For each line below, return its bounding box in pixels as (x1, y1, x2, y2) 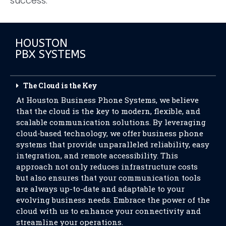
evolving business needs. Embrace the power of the (16, 194, 210, 205)
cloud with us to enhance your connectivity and (16, 205, 201, 216)
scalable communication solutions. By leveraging (16, 117, 206, 127)
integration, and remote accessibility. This (16, 150, 178, 160)
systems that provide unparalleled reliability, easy (16, 139, 209, 149)
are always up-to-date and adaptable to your (16, 183, 185, 194)
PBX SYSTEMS (15, 47, 86, 61)
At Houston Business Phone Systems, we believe (16, 94, 199, 105)
